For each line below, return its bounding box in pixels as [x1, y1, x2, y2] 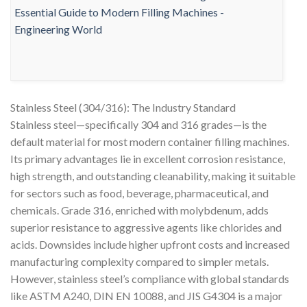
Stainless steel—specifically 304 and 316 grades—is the [10, 117, 267, 131]
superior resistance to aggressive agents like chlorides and [10, 220, 282, 234]
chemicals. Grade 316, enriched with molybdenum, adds [10, 203, 269, 217]
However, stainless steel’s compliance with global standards [10, 271, 289, 285]
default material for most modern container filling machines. [10, 134, 289, 148]
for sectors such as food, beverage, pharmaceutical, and [10, 186, 269, 199]
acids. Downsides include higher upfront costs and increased [10, 237, 290, 251]
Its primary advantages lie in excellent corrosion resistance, [10, 151, 285, 165]
